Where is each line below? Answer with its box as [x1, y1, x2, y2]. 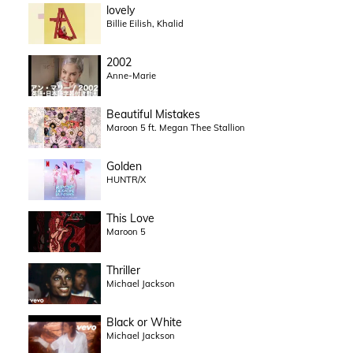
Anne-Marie [106, 70, 156, 82]
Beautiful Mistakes [106, 107, 200, 122]
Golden [106, 159, 142, 174]
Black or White [106, 315, 182, 330]
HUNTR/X [106, 174, 146, 186]
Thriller [106, 263, 140, 278]
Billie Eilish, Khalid [106, 18, 184, 30]
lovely [106, 3, 135, 18]
